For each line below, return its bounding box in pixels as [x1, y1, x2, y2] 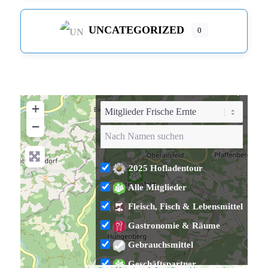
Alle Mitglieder [128, 182, 187, 193]
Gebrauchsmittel [128, 240, 194, 250]
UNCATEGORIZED [89, 24, 185, 36]
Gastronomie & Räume [128, 221, 221, 231]
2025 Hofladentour [128, 163, 203, 173]
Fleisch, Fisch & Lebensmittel [128, 202, 243, 212]
